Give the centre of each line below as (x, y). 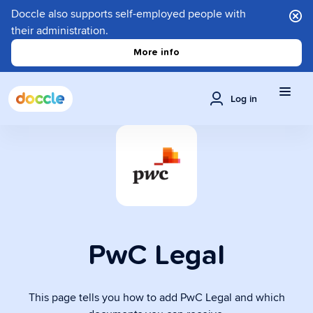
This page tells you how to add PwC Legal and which (156, 297)
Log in (244, 98)
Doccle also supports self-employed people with (129, 14)
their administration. (60, 30)
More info (156, 52)
